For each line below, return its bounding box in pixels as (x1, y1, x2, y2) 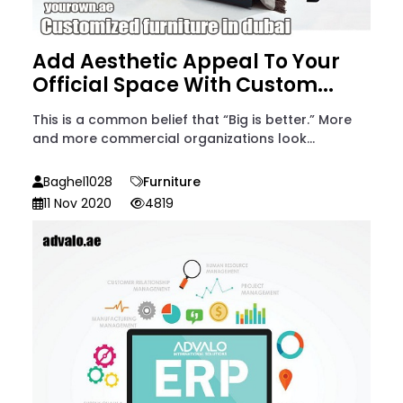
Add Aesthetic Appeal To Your (32, 47, 340, 76)
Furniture (143, 172, 201, 191)
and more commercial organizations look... (32, 129, 315, 148)
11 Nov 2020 (43, 193, 112, 212)
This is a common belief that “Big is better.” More (32, 110, 352, 129)
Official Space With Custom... (32, 70, 334, 99)
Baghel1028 (43, 172, 112, 191)
